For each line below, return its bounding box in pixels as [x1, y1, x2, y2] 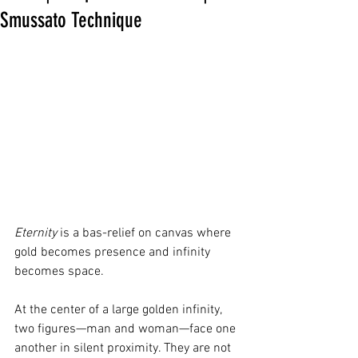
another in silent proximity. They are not [14, 340, 234, 356]
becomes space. [14, 263, 104, 280]
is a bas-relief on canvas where [57, 225, 234, 241]
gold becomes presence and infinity [14, 244, 213, 261]
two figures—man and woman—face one [14, 320, 239, 337]
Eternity [14, 225, 57, 241]
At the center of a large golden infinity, [14, 301, 225, 318]
